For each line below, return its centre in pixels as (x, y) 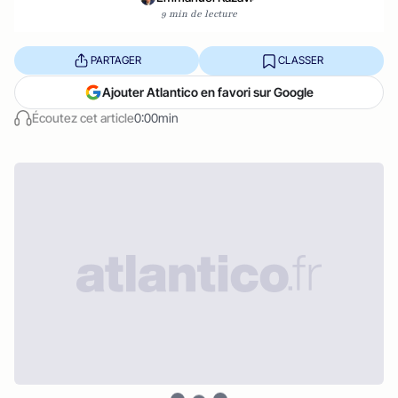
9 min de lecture (199, 13)
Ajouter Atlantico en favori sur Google (208, 92)
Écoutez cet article (83, 117)
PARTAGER (115, 60)
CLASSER (300, 60)
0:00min (156, 117)
